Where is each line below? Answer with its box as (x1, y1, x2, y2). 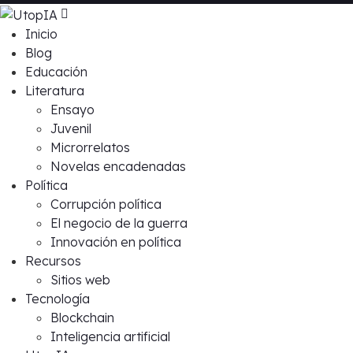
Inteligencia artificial (50, 328, 170, 344)
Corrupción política (50, 195, 162, 212)
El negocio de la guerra (50, 214, 188, 231)
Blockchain (50, 309, 114, 325)
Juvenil (50, 120, 91, 136)
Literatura (25, 82, 84, 98)
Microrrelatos (50, 139, 130, 155)
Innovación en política (50, 233, 181, 250)
